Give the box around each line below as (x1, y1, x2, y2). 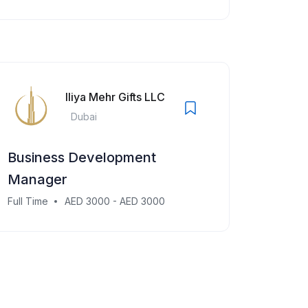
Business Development (8, 149, 156, 166)
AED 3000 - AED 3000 (65, 195, 165, 207)
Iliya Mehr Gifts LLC (65, 89, 165, 104)
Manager (8, 171, 67, 188)
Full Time (8, 195, 48, 207)
